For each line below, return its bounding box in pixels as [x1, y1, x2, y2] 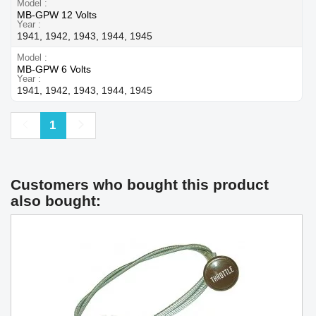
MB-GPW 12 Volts [17, 8, 97, 20]
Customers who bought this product [11, 176, 269, 193]
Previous [19, 117, 80, 131]
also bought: [11, 192, 101, 209]
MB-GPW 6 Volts [17, 63, 91, 75]
